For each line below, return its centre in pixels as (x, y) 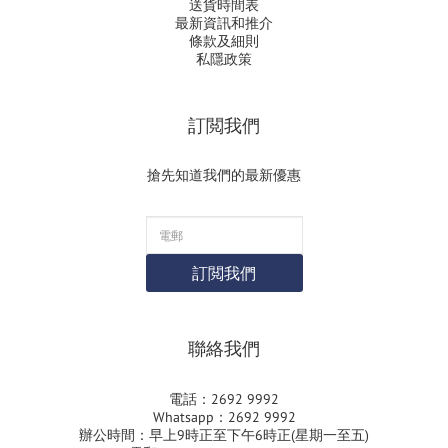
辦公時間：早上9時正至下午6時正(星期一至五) (224, 435)
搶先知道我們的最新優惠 (224, 175)
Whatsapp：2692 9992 (224, 417)
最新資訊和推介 (224, 23)
